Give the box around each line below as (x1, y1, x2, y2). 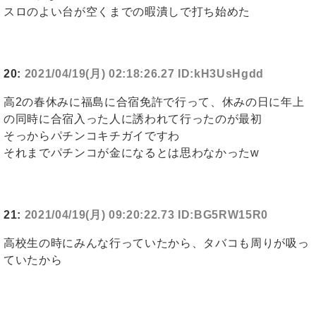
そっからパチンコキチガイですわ (4, 130, 180, 142)
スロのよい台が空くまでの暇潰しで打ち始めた (4, 6, 250, 18)
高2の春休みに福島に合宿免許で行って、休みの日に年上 (4, 96, 305, 109)
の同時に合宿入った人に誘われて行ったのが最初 (4, 113, 262, 126)
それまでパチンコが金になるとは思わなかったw (4, 147, 260, 159)
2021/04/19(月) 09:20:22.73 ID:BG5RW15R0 (24, 209, 269, 221)
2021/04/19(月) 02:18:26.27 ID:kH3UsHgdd (24, 68, 265, 80)
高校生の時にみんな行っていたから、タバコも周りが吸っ (4, 237, 310, 250)
